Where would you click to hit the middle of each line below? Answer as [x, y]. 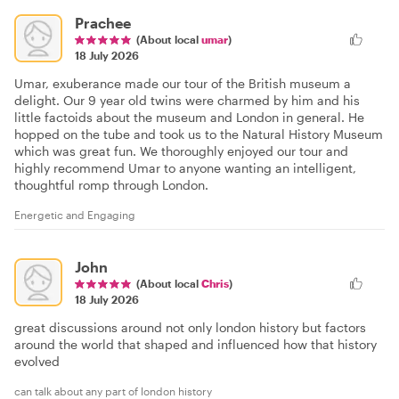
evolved [37, 361]
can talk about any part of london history [113, 391]
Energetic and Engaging [75, 214]
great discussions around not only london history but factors [190, 327]
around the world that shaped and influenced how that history [195, 344]
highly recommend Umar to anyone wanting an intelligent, [185, 167]
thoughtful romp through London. [111, 184]
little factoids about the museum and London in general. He [189, 117]
